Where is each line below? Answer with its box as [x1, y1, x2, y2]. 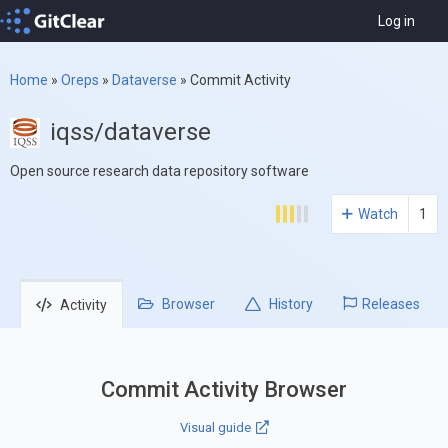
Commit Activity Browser [101, 376, 347, 402]
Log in [378, 13, 415, 30]
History [266, 296, 313, 313]
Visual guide [179, 419, 251, 435]
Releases [362, 296, 420, 313]
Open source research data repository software [10, 163, 309, 180]
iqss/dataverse [50, 118, 211, 147]
